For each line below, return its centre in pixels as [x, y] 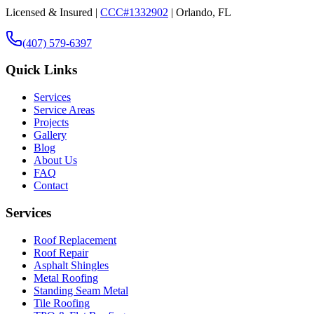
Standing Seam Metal [81, 290]
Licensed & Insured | [52, 12]
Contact [51, 186]
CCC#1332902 [134, 12]
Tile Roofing [62, 303]
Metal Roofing [66, 278]
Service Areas [64, 110]
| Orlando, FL [201, 12]
